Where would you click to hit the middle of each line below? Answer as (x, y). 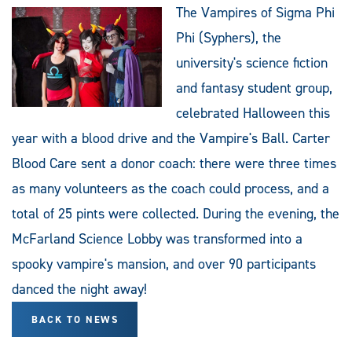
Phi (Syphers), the (229, 37)
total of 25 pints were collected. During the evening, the (176, 213)
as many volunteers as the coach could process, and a (170, 188)
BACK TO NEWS (75, 319)
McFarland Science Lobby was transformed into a (157, 238)
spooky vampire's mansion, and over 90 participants (164, 264)
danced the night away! (79, 289)
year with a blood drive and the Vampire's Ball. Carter (171, 138)
